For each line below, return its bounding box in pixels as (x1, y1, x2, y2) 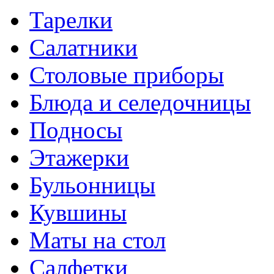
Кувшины (29, 199, 127, 226)
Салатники (29, 34, 138, 61)
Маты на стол (29, 227, 166, 254)
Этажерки (29, 144, 129, 171)
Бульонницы (29, 172, 155, 199)
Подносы (29, 117, 122, 144)
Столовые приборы (29, 62, 224, 89)
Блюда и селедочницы (29, 89, 251, 116)
